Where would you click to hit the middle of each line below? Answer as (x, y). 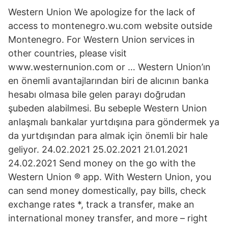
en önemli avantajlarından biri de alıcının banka (108, 81)
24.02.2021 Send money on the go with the (102, 163)
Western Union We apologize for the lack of (102, 12)
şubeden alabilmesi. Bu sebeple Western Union (108, 108)
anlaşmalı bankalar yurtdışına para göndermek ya (114, 122)
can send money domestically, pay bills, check (107, 191)
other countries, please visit (67, 53)
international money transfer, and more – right (108, 218)
